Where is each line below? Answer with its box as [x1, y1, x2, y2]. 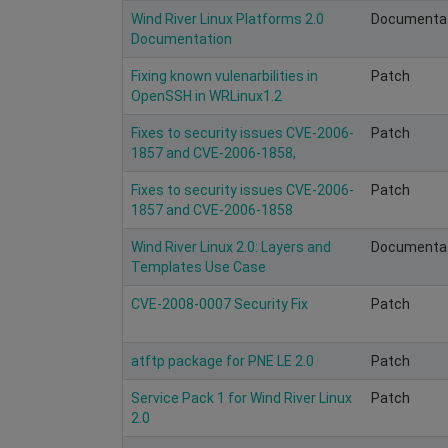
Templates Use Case [131, 258, 266, 275]
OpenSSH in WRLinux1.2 [131, 87, 282, 104]
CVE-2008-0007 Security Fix [131, 295, 308, 312]
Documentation [131, 30, 232, 47]
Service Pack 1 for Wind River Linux [131, 389, 352, 406]
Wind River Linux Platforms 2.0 [131, 10, 324, 27]
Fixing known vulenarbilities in [131, 67, 318, 84]
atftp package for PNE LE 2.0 [131, 352, 314, 369]
